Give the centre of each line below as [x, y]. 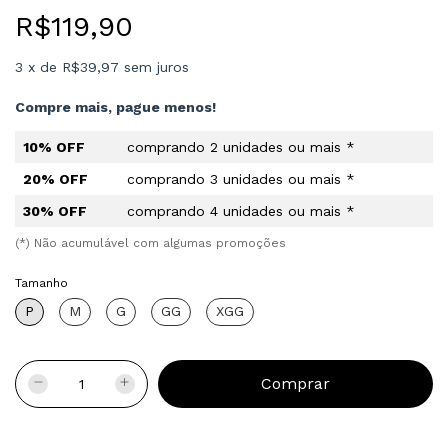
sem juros [156, 66]
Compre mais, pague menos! [115, 106]
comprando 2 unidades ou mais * [241, 146]
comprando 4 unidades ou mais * [241, 210]
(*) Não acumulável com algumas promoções [150, 242]
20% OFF [55, 178]
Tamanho [41, 282]
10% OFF [54, 146]
